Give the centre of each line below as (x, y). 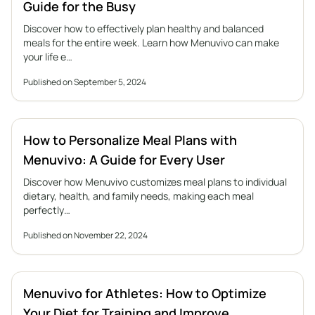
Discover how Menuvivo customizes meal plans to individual (155, 182)
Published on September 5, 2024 (85, 82)
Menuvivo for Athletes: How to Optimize (145, 293)
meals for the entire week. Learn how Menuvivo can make (151, 43)
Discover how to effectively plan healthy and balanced (143, 28)
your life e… (48, 57)
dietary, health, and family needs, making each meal (139, 196)
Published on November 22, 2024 (85, 235)
